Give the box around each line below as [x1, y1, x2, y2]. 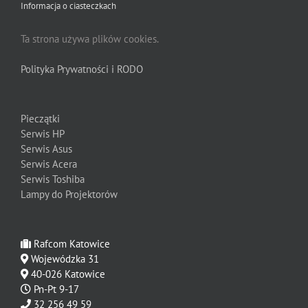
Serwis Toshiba [21, 173, 85, 186]
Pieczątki [21, 112, 60, 126]
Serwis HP [21, 127, 65, 141]
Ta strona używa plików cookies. [21, 32, 159, 46]
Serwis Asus [21, 142, 72, 156]
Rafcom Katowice [31, 237, 110, 251]
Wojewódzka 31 [28, 252, 99, 266]
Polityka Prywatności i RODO [21, 63, 143, 76]
